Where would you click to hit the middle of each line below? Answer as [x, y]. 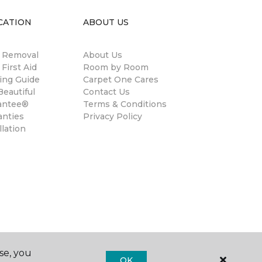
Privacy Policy [113, 116]
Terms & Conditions [125, 104]
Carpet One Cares [121, 80]
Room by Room [116, 67]
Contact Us [106, 92]
